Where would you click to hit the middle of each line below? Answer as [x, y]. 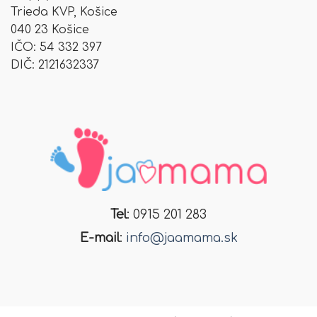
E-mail [99, 238]
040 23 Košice [50, 29]
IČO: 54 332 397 [56, 47]
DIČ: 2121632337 [55, 65]
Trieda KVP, [45, 12]
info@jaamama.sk [181, 238]
